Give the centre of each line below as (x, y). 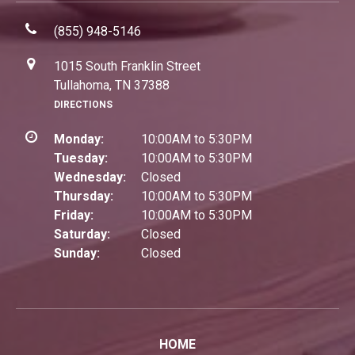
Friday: (74, 215)
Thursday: (84, 196)
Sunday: (77, 253)
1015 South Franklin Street (127, 66)
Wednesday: (90, 177)
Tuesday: (81, 158)
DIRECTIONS (83, 104)
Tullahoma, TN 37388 (112, 85)
